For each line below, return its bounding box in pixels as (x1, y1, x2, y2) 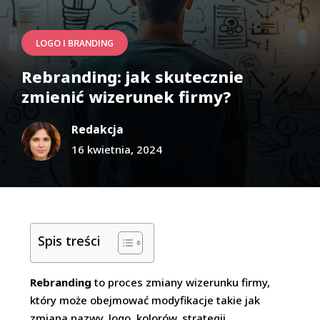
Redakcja (71, 122, 124, 136)
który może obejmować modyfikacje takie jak (30, 293, 261, 307)
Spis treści (38, 231, 101, 249)
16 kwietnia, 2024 (71, 142, 162, 156)
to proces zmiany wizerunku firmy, (91, 275, 271, 289)
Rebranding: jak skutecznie (21, 66, 244, 87)
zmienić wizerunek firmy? (21, 86, 231, 107)
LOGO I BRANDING (36, 38, 114, 49)
